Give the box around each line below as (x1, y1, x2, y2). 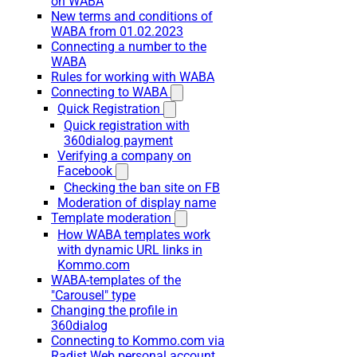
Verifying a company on (57, 148, 191, 163)
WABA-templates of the (51, 273, 181, 288)
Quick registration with (64, 118, 190, 133)
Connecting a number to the (51, 39, 206, 54)
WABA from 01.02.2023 (51, 24, 183, 39)
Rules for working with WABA (51, 69, 214, 84)
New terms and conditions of (51, 9, 213, 24)
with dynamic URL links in (57, 242, 202, 257)
